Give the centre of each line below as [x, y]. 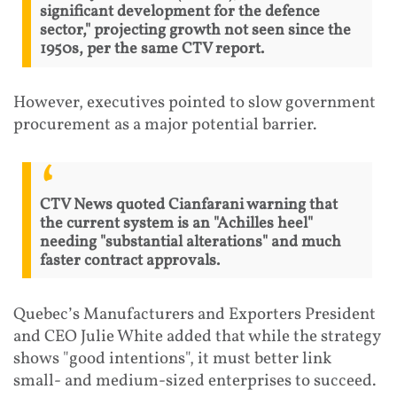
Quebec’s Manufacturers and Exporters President [195, 314]
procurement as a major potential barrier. [167, 125]
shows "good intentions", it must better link [172, 358]
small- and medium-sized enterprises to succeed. [196, 381]
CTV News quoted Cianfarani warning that [189, 205]
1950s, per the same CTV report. [154, 50]
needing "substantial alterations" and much [191, 242]
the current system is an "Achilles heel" [176, 223]
